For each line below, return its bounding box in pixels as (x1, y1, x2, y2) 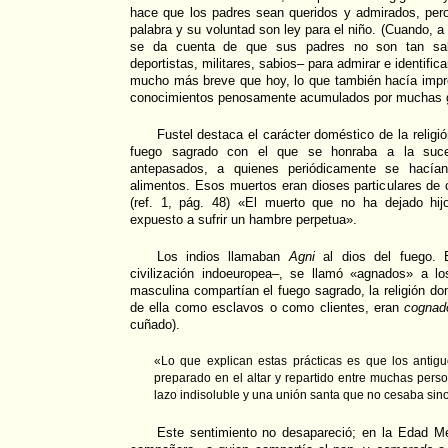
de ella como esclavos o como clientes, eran (130, 300, 405, 316)
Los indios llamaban (156, 249, 289, 265)
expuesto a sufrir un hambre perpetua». (130, 212, 357, 228)
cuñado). (130, 317, 180, 333)
